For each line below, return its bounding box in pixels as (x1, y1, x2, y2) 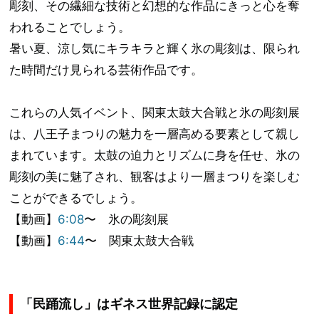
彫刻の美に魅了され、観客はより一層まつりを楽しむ (9, 169, 300, 184)
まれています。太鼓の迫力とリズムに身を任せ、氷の (9, 148, 300, 163)
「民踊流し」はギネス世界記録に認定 (20, 296, 239, 312)
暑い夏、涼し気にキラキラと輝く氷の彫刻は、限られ (9, 41, 300, 56)
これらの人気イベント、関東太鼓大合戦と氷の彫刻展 (9, 105, 300, 120)
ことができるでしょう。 (9, 191, 143, 206)
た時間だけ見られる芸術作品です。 (9, 63, 204, 78)
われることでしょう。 (9, 20, 131, 35)
